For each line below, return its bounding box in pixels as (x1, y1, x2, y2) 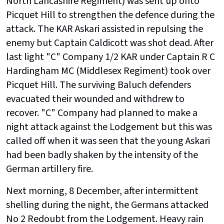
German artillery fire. (6, 162, 93, 176)
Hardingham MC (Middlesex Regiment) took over (6, 64, 210, 78)
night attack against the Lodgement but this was (6, 120, 212, 134)
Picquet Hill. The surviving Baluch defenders (6, 78, 191, 92)
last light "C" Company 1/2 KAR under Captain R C (6, 50, 215, 64)
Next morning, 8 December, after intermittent (6, 184, 198, 198)
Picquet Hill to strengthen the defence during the (6, 8, 214, 22)
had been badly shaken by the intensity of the (6, 148, 198, 162)
